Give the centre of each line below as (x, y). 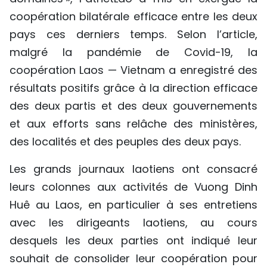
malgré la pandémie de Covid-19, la (133, 52)
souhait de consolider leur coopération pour (133, 258)
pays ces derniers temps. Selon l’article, (133, 34)
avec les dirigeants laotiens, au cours (133, 223)
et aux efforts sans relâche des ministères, (133, 124)
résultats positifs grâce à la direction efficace (133, 88)
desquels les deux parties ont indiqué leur (133, 240)
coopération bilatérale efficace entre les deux (133, 16)
